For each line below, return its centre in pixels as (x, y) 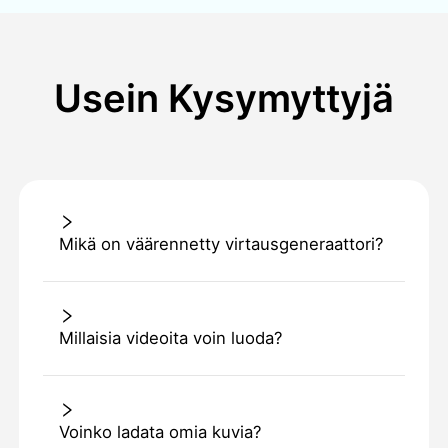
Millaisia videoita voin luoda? (170, 338)
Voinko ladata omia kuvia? (159, 432)
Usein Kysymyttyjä (224, 98)
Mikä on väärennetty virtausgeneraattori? (220, 244)
